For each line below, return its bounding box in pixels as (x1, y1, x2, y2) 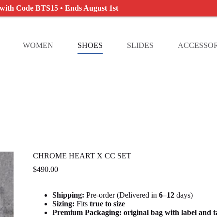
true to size (89, 200, 125, 208)
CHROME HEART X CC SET (32, 152, 131, 160)
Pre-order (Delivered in (84, 191, 157, 200)
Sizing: (52, 200, 75, 208)
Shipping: (52, 191, 84, 200)
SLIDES (126, 41, 154, 49)
